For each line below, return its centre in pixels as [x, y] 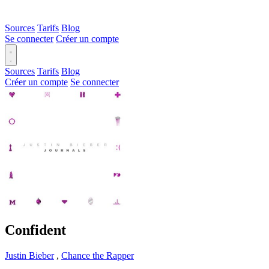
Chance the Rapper [98, 255]
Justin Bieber [29, 255]
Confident [35, 230]
